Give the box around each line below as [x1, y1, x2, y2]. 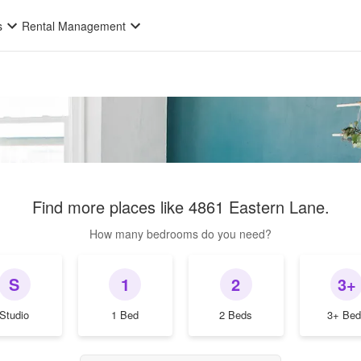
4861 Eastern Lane [188, 195, 325, 218]
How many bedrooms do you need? [89, 226, 272, 242]
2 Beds [219, 307, 253, 322]
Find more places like [31, 195, 189, 218]
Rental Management [22, 18, 127, 34]
